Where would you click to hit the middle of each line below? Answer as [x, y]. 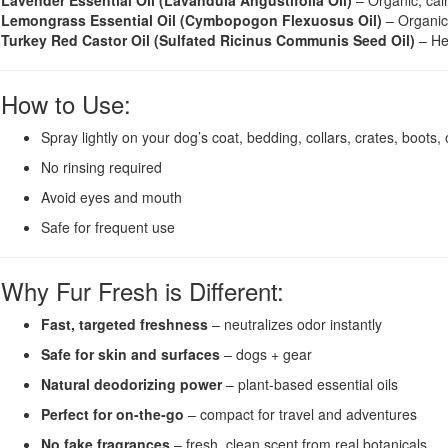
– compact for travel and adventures [300, 414]
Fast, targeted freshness [124, 324]
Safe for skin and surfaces [130, 354]
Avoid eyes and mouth [111, 197]
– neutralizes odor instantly [295, 324]
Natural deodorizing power [131, 384]
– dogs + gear [266, 354]
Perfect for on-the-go [112, 414]
